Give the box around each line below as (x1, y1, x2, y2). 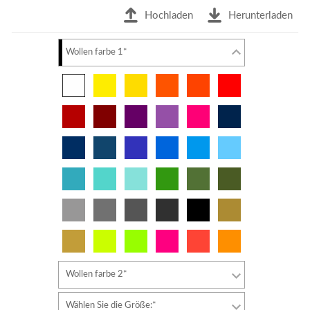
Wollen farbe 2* (66, 269, 127, 279)
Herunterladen (228, 10, 293, 21)
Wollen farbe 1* (66, 47, 127, 57)
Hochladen (145, 10, 193, 21)
